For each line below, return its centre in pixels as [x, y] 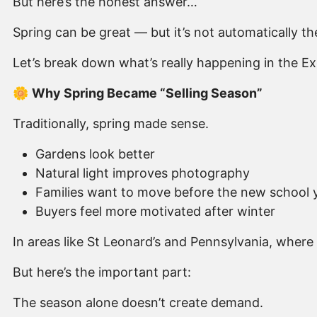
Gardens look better [95, 154]
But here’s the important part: [102, 272]
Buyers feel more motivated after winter [155, 212]
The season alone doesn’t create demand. [138, 303]
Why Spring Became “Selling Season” [147, 93]
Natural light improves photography [143, 173]
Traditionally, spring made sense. [111, 124]
